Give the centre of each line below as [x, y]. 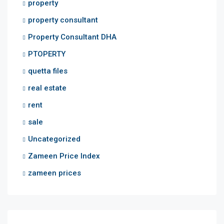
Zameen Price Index [64, 156]
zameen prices [54, 173]
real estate [47, 88]
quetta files [48, 71]
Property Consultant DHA [72, 37]
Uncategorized [54, 139]
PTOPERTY [47, 54]
